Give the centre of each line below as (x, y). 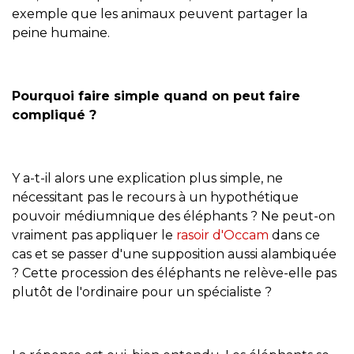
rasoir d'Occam (222, 235)
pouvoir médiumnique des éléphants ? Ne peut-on (173, 216)
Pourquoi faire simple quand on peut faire (156, 96)
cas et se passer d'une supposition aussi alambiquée (174, 254)
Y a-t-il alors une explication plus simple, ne (147, 178)
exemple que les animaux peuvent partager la (160, 13)
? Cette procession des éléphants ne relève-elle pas (174, 273)
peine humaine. (61, 32)
